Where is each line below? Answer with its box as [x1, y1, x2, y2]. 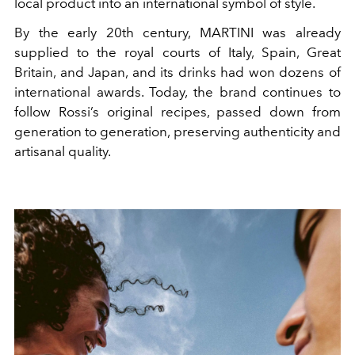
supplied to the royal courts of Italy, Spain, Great [14, 44, 341, 61]
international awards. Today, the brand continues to [14, 84, 341, 101]
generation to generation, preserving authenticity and [14, 124, 341, 140]
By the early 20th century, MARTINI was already [14, 25, 341, 41]
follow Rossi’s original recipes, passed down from [14, 104, 341, 120]
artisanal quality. [14, 143, 111, 160]
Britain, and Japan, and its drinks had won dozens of [14, 64, 341, 81]
